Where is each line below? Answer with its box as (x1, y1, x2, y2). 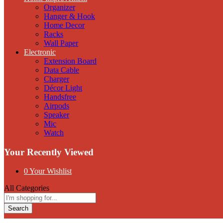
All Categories (4, 184, 49, 193)
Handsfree (44, 92, 76, 101)
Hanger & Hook (44, 11, 95, 20)
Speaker (44, 110, 69, 119)
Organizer (44, 2, 75, 11)
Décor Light (44, 83, 82, 92)
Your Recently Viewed (4, 146, 94, 157)
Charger (44, 74, 69, 83)
